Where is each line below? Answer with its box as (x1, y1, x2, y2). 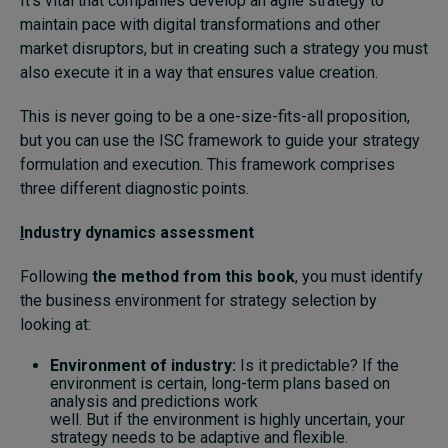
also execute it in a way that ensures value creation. (20, 63, 378, 83)
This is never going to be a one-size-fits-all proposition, (20, 107, 410, 127)
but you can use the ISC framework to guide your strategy (20, 131, 420, 151)
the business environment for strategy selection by (20, 291, 377, 311)
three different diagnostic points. (20, 179, 249, 199)
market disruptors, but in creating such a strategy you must (20, 39, 428, 59)
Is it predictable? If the (236, 356, 399, 376)
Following (20, 267, 92, 287)
